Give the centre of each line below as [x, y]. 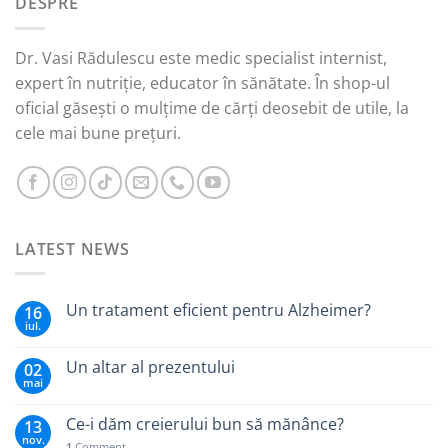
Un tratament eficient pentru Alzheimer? [218, 310]
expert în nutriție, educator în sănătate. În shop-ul [202, 82]
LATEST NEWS [72, 248]
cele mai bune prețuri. [98, 132]
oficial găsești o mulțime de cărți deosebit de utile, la [212, 107]
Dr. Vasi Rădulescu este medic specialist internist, [201, 57]
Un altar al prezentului [150, 367]
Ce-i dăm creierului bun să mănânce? [205, 424]
